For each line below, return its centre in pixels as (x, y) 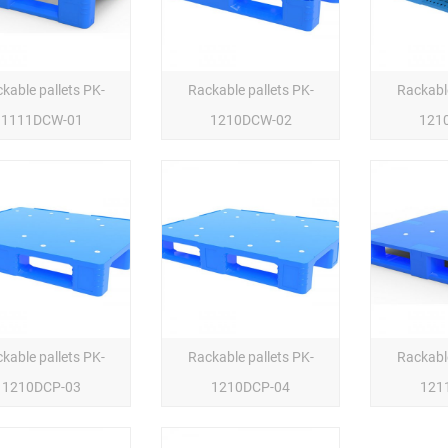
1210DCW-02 (250, 120)
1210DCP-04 (251, 387)
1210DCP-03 (42, 387)
